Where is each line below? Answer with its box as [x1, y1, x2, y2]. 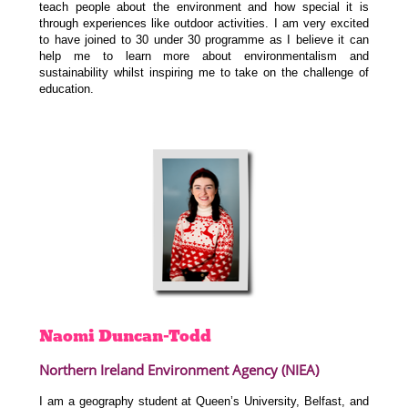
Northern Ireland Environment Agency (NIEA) [39, 360, 320, 379]
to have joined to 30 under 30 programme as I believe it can [39, 33, 369, 47]
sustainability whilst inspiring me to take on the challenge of [39, 66, 369, 80]
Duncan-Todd [98, 322, 212, 349]
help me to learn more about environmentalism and [39, 49, 369, 64]
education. [39, 82, 95, 97]
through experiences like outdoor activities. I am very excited [39, 16, 369, 31]
